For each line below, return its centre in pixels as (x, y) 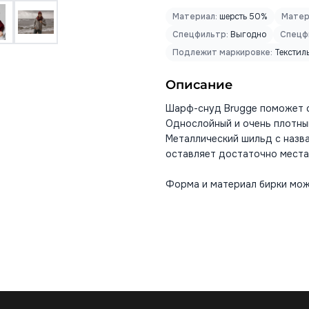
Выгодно (247, 34)
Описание (199, 85)
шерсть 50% (242, 17)
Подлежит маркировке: (222, 52)
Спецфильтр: (200, 34)
